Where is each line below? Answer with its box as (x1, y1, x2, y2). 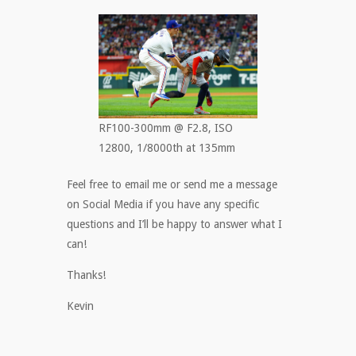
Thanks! (67, 269, 106, 282)
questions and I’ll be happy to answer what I (67, 218, 282, 231)
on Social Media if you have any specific (67, 198, 259, 211)
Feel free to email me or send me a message (67, 178, 277, 192)
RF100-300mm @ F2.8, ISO (99, 122, 233, 135)
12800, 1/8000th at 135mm (99, 141, 235, 155)
